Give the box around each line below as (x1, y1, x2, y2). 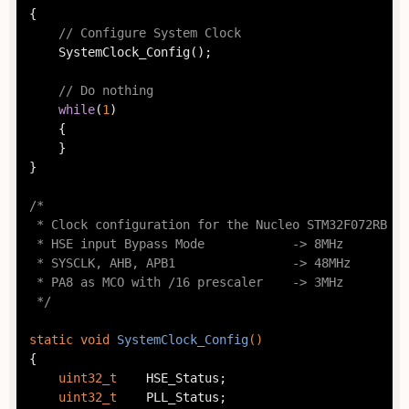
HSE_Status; (116, 371, 146, 386)
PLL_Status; (116, 390, 146, 405)
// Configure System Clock (58, 26, 241, 41)
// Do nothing (58, 83, 153, 99)
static (28, 332, 73, 348)
